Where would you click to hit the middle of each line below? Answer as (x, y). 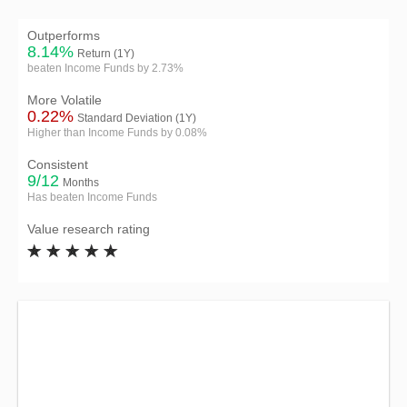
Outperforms (64, 35)
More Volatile (65, 100)
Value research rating (89, 229)
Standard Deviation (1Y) (137, 118)
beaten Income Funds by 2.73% (105, 68)
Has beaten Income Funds (92, 197)
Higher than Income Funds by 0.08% (117, 133)
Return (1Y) (106, 54)
